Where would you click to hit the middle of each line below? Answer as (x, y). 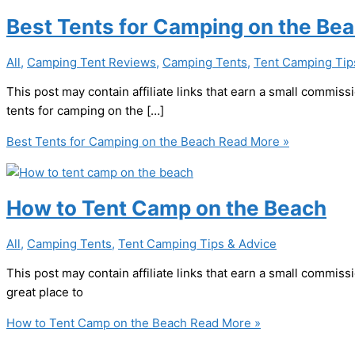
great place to (45, 292)
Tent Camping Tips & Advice (197, 243)
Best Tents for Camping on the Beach (111, 141)
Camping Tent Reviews (92, 62)
